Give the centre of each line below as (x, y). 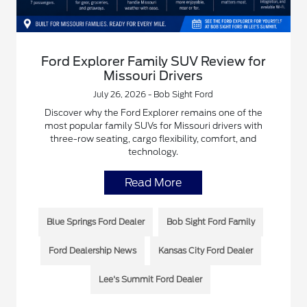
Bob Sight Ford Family (210, 222)
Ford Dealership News (92, 251)
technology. (153, 152)
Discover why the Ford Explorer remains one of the (153, 113)
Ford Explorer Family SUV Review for (153, 62)
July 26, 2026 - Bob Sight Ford (153, 95)
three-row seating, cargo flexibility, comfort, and (153, 139)
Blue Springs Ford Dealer (95, 222)
